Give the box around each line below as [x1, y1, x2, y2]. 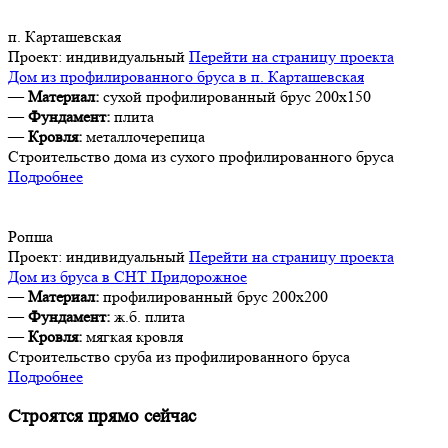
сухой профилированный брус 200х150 [99, 86, 371, 106]
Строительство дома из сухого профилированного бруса [8, 146, 394, 166]
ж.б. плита [110, 306, 185, 326]
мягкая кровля [82, 326, 183, 346]
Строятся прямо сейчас [8, 405, 196, 427]
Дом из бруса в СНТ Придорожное [8, 266, 247, 286]
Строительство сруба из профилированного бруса [8, 346, 350, 366]
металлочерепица [82, 126, 205, 146]
